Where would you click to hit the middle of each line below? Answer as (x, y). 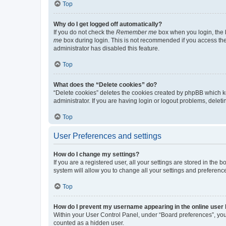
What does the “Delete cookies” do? (105, 84)
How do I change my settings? (96, 154)
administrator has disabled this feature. (106, 48)
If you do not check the (85, 32)
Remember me (136, 32)
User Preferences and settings (107, 136)
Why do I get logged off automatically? (108, 24)
